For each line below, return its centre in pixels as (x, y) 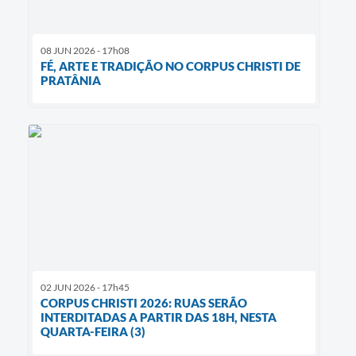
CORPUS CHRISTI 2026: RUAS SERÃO (144, 302)
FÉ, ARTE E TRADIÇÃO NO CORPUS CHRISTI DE (170, 66)
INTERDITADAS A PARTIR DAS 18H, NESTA (159, 317)
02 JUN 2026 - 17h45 (85, 287)
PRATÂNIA (71, 80)
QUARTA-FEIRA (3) (93, 331)
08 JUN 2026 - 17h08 (85, 50)
